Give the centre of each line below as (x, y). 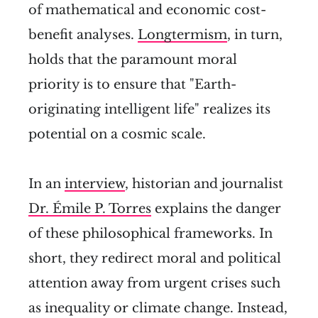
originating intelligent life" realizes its (149, 110)
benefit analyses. (83, 35)
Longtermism (182, 35)
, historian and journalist (204, 184)
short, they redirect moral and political (155, 259)
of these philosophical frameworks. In (150, 234)
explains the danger (216, 209)
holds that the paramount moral (133, 60)
